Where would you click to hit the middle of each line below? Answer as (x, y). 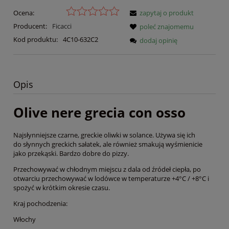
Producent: (31, 26)
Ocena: (24, 13)
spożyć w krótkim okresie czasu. (62, 188)
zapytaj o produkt (167, 13)
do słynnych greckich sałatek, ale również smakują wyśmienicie (108, 144)
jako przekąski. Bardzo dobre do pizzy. (71, 154)
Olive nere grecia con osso (99, 112)
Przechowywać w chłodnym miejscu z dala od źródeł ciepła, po (107, 169)
